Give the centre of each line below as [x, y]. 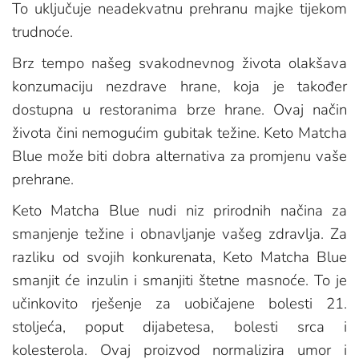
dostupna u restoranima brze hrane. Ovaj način [179, 110]
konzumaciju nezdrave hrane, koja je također [179, 87]
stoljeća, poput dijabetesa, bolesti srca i [179, 327]
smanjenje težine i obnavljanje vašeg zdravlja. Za [179, 234]
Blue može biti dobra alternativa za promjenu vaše [179, 157]
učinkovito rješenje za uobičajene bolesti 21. [179, 304]
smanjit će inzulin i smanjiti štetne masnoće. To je [179, 281]
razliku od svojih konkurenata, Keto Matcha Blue [179, 258]
